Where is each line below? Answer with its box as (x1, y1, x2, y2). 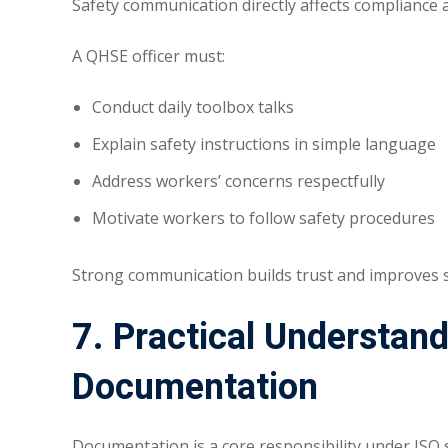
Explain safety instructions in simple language (92, 133, 436, 156)
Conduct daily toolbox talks (92, 96, 294, 119)
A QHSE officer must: (72, 45, 225, 68)
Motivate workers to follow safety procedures (92, 207, 435, 230)
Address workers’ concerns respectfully (92, 170, 385, 193)
